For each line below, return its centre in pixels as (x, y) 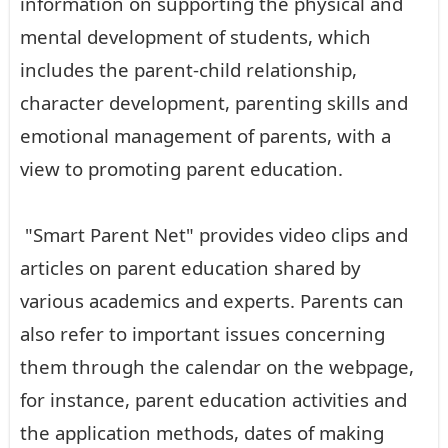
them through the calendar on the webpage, (217, 367)
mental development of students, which (195, 37)
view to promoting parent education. (189, 169)
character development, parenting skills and (214, 103)
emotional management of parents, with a (205, 136)
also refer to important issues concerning (202, 334)
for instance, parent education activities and (213, 400)
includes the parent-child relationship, (188, 70)
